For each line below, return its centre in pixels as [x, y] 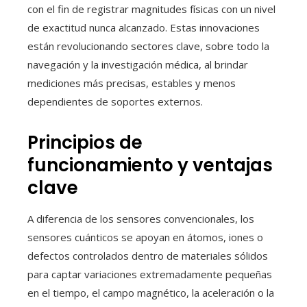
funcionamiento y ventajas [150, 165]
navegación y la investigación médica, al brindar [138, 64]
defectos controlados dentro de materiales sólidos [148, 255]
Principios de [85, 142]
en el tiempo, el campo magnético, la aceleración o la [151, 292]
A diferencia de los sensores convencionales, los [141, 218]
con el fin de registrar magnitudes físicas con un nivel [151, 9]
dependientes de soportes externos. [115, 101]
